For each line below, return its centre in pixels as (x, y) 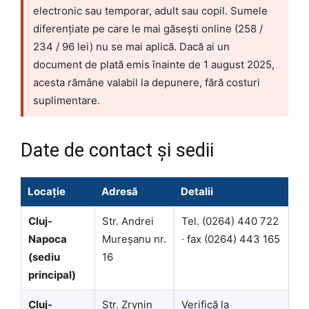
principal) (52, 275)
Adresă (120, 191)
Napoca (48, 239)
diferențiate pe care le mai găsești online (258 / (148, 28)
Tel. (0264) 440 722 (230, 221)
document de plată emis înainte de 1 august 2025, (154, 64)
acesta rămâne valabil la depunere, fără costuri (147, 82)
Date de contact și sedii (117, 150)
